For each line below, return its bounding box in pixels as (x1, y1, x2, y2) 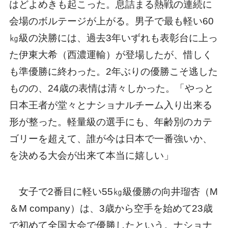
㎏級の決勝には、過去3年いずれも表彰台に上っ (9, 33, 218, 44)
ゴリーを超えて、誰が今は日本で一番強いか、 (9, 133, 212, 145)
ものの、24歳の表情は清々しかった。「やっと (9, 83, 214, 94)
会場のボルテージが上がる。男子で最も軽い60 (9, 16, 214, 27)
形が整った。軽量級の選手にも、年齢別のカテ (9, 117, 212, 128)
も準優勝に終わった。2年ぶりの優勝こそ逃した (9, 66, 218, 77)
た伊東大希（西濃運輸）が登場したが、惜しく (9, 49, 212, 61)
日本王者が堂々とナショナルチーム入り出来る (9, 100, 212, 111)
